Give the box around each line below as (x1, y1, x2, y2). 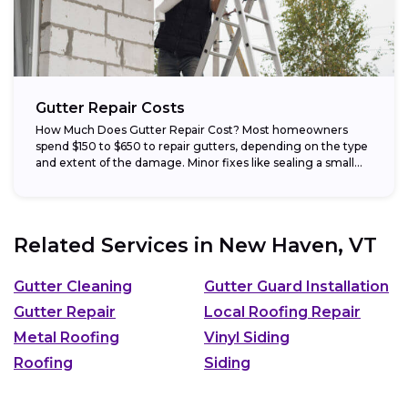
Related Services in (14, 233, 219, 259)
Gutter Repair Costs (36, 99, 185, 117)
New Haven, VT (219, 233, 377, 259)
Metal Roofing (14, 328, 119, 346)
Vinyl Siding (204, 328, 290, 346)
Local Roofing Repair (204, 302, 361, 321)
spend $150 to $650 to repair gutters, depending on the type (36, 139, 368, 154)
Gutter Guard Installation (204, 277, 389, 295)
